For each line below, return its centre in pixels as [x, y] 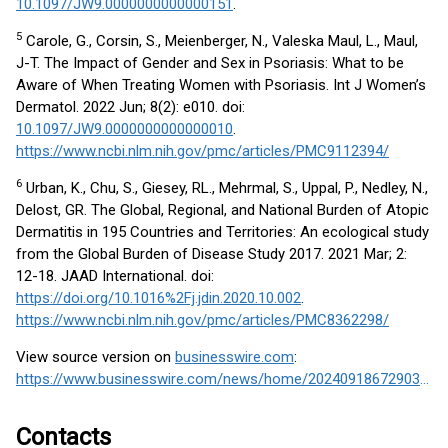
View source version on [95, 357]
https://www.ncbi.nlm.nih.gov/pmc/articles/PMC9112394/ [202, 151]
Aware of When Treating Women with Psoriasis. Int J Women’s [221, 85]
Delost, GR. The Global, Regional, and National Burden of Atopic [222, 210]
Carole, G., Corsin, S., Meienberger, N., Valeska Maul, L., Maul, [220, 41]
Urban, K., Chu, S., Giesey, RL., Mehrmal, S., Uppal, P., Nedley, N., [225, 188]
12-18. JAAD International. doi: [115, 276]
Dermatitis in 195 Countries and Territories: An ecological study [222, 232]
